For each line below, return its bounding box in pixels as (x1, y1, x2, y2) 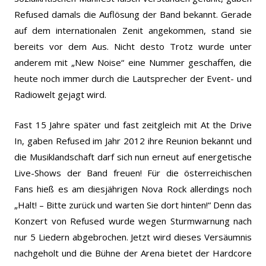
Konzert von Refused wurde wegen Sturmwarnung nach (14, 214, 252, 227)
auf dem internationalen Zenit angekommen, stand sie (14, 24, 252, 36)
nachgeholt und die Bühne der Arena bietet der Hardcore (14, 246, 252, 259)
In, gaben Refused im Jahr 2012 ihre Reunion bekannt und (14, 134, 252, 147)
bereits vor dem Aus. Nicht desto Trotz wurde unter (14, 40, 252, 52)
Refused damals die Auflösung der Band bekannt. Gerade (14, 8, 252, 20)
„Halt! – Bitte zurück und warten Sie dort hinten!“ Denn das (14, 198, 252, 211)
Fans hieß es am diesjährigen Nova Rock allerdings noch (14, 182, 252, 195)
